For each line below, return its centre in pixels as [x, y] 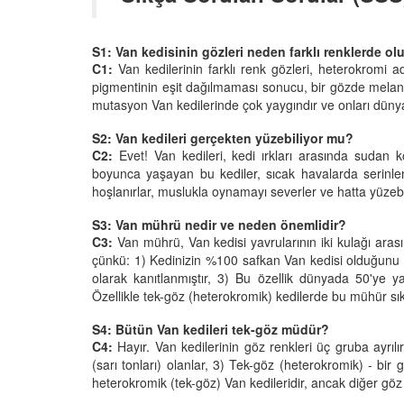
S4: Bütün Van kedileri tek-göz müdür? [211, 329]
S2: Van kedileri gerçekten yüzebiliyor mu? [223, 138]
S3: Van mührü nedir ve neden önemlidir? [219, 224]
